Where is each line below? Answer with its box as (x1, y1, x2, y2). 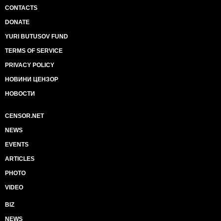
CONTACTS (5, 4, 37, 11)
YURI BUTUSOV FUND (5, 33, 68, 40)
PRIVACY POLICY (5, 62, 54, 69)
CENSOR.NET (5, 112, 44, 119)
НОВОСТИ (5, 90, 35, 97)
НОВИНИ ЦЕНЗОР (5, 76, 58, 83)
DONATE (5, 19, 30, 26)
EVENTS (5, 141, 29, 148)
